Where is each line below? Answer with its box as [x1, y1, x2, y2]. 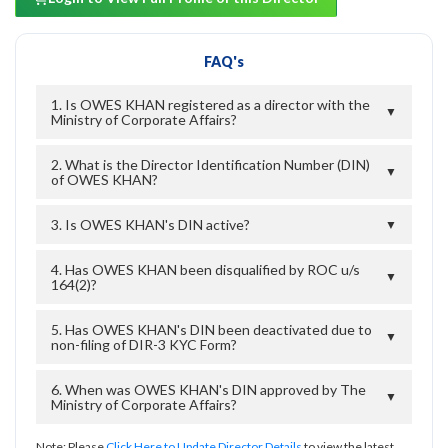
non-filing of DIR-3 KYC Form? [51, 335, 237, 353]
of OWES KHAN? [51, 170, 158, 188]
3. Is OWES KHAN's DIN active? [51, 215, 250, 233]
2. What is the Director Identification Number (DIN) [51, 155, 370, 173]
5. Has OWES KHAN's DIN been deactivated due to [51, 320, 372, 338]
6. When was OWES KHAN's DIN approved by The [51, 380, 366, 398]
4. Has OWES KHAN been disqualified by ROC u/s [51, 260, 360, 278]
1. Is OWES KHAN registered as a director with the [51, 95, 370, 113]
